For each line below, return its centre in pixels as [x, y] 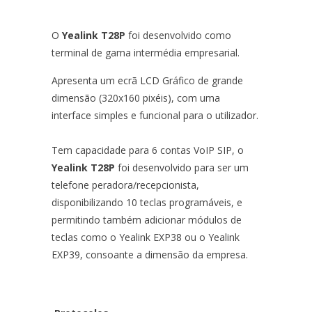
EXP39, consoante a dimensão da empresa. [151, 254]
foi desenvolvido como [178, 35]
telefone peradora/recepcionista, [125, 185]
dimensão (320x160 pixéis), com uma [136, 97]
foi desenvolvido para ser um [182, 167]
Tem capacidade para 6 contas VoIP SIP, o [148, 150]
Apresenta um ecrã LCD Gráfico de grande [147, 80]
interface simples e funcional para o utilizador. [155, 115]
